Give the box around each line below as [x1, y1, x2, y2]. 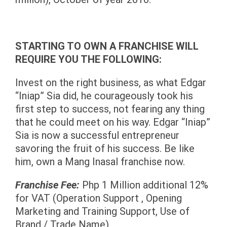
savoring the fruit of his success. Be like [15, 142, 195, 155]
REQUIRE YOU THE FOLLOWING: [15, 53, 162, 65]
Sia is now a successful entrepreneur [15, 129, 179, 141]
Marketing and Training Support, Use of [15, 205, 190, 217]
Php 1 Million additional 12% [80, 179, 208, 191]
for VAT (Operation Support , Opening [15, 192, 182, 204]
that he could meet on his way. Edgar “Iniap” [15, 116, 210, 128]
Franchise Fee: [15, 179, 80, 191]
